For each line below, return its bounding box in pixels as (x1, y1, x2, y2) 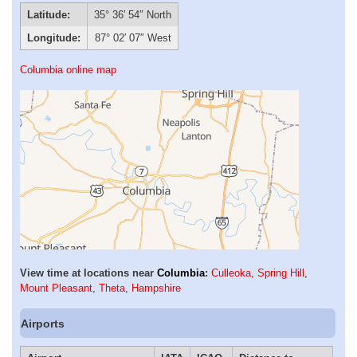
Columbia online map (20, 64, 116, 76)
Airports (21, 316, 65, 330)
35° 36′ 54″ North (94, 9, 171, 22)
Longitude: (26, 32, 80, 45)
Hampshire (131, 282, 181, 295)
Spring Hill (257, 267, 304, 280)
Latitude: (26, 9, 70, 22)
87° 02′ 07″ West (94, 32, 171, 45)
